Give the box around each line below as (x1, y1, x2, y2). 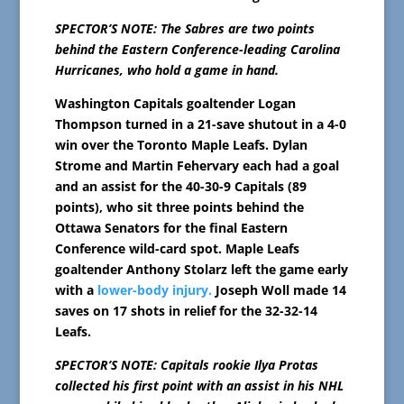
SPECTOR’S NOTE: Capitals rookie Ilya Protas (54, 356, 318, 374)
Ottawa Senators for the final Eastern (54, 219, 288, 237)
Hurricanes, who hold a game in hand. (54, 61, 279, 79)
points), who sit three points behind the (54, 198, 304, 216)
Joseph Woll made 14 (211, 281, 346, 299)
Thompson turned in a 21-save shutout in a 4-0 (54, 115, 346, 133)
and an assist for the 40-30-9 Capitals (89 (54, 178, 307, 196)
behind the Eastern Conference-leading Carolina (54, 41, 340, 59)
